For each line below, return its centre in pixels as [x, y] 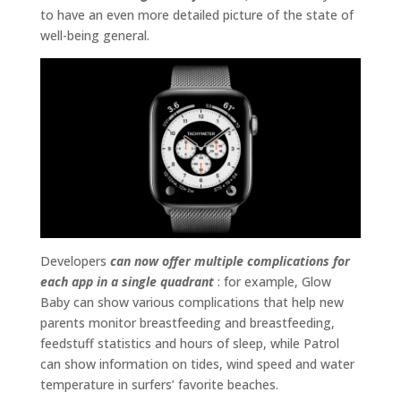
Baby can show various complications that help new [192, 302]
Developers [75, 260]
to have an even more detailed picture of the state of [196, 14]
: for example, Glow [272, 281]
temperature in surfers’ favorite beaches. [159, 384]
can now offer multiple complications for [230, 260]
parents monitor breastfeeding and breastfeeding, [187, 322]
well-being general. [94, 35]
